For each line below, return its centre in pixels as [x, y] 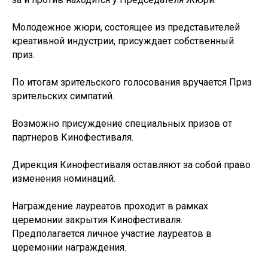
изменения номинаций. [64, 179]
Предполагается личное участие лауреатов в [112, 234]
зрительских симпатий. [63, 96]
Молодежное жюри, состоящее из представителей [126, 27]
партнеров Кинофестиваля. [73, 137]
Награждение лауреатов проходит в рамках [110, 206]
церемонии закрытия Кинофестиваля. [97, 220]
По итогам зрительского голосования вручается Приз [132, 82]
